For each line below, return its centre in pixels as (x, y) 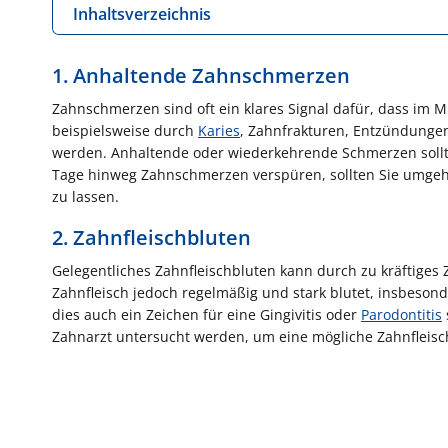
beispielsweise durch (125, 130)
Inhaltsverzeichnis (142, 13)
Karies (219, 130)
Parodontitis (401, 314)
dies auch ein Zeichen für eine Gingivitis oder (206, 314)
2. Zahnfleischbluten (151, 237)
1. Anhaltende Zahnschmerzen (201, 75)
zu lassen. (85, 196)
